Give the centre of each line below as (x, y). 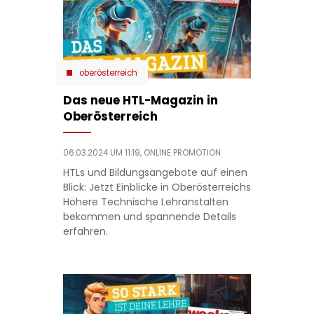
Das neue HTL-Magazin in (140, 101)
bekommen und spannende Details (149, 217)
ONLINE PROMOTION (182, 153)
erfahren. (85, 232)
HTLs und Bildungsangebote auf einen (155, 173)
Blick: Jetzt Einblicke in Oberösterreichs (157, 187)
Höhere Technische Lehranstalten (145, 202)
